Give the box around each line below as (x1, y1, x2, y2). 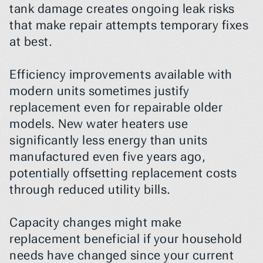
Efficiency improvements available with (9, 68, 232, 82)
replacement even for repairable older (9, 100, 223, 114)
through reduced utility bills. (9, 183, 171, 197)
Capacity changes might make (9, 215, 182, 230)
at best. (9, 35, 53, 49)
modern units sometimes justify (9, 84, 190, 98)
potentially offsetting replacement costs (9, 166, 237, 180)
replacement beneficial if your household (9, 232, 242, 246)
